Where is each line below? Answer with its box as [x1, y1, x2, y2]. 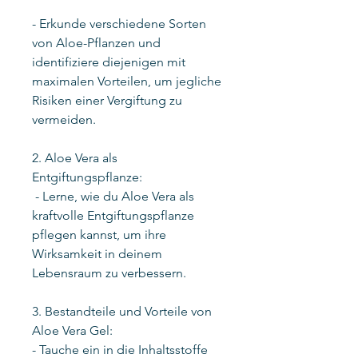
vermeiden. [32, 111, 96, 127]
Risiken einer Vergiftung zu [32, 92, 182, 108]
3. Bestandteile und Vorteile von [32, 303, 212, 319]
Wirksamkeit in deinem [32, 245, 162, 261]
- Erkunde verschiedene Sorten [32, 15, 206, 31]
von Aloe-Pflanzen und [32, 34, 161, 50]
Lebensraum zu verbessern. [32, 265, 186, 280]
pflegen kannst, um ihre [32, 226, 166, 242]
